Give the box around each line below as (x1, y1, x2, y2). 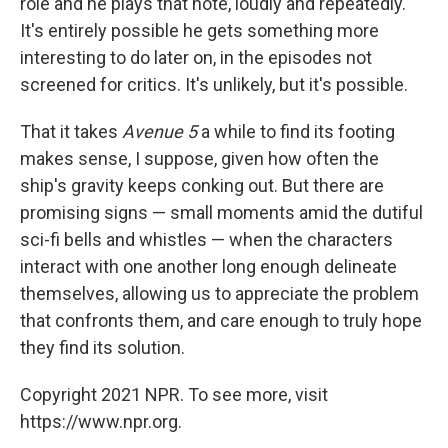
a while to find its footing (201, 121, 395, 143)
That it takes (20, 121, 122, 143)
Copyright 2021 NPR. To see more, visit (20, 384, 328, 406)
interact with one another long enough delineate (20, 256, 397, 278)
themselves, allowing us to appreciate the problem (20, 283, 419, 305)
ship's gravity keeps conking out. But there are (20, 175, 384, 197)
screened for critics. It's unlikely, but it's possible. (20, 74, 408, 96)
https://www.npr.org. (20, 411, 182, 433)
